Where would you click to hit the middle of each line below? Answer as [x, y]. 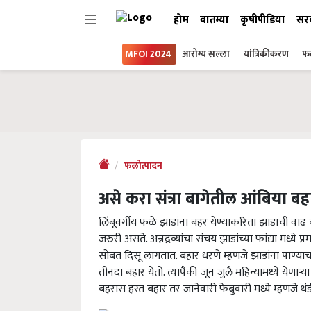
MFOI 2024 [148, 54]
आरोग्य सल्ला [206, 54]
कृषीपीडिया [263, 20]
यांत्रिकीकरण [267, 54]
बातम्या [215, 20]
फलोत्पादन [143, 166]
